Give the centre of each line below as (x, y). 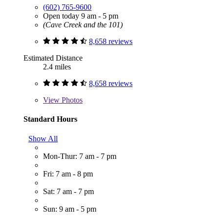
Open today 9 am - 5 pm (81, 16)
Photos (71, 100)
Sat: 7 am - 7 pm (68, 191)
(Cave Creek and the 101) (83, 25)
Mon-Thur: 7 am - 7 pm (80, 156)
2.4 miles (57, 67)
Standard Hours (50, 119)
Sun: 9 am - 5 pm (70, 209)
